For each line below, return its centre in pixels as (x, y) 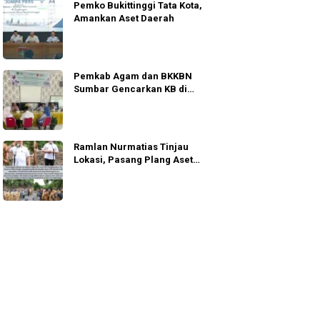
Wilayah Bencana (113, 101)
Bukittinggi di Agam (118, 172)
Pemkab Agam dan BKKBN (133, 76)
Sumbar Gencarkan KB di (131, 89)
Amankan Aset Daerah (124, 18)
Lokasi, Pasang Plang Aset (134, 159)
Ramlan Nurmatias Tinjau (131, 146)
